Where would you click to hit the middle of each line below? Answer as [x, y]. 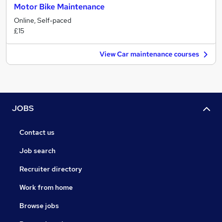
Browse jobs [39, 206]
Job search [37, 151]
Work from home [46, 188]
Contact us [37, 133]
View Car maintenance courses [149, 54]
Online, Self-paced [43, 20]
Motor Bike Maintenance [59, 7]
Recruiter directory [51, 169]
